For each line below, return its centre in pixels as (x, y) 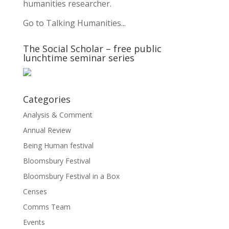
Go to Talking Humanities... (74, 23)
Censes (35, 191)
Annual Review (47, 130)
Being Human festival (58, 145)
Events (34, 222)
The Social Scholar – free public (92, 49)
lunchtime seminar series (78, 58)
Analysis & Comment (58, 115)
